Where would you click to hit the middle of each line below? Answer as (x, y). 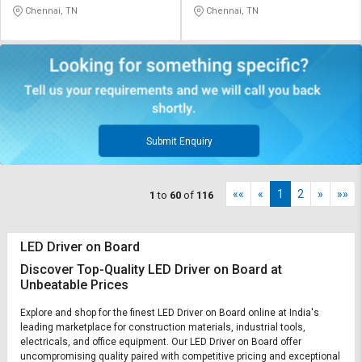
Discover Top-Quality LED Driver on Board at (151, 270)
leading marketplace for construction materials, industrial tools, (163, 328)
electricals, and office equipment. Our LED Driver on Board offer (161, 342)
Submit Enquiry (179, 142)
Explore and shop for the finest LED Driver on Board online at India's (170, 313)
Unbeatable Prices (74, 285)
